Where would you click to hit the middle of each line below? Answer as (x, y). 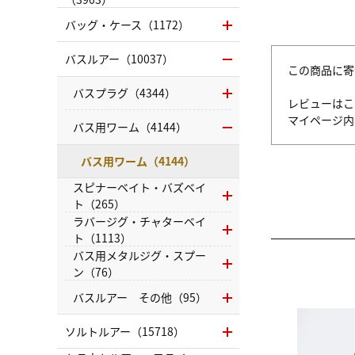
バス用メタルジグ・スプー (139, 255)
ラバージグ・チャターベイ (139, 221)
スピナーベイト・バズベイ (139, 187)
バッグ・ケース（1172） (127, 25)
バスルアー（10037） (119, 59)
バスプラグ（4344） (124, 93)
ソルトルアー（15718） (125, 331)
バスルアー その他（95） (140, 297)
